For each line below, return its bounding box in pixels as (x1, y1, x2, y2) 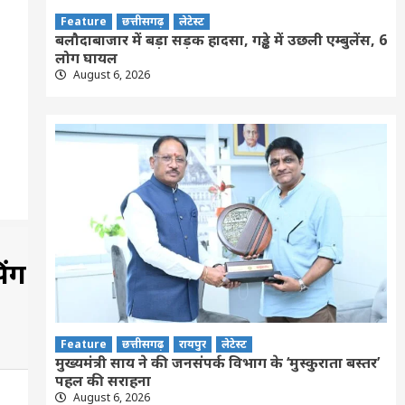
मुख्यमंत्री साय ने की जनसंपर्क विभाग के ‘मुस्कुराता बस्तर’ (54, 352, 380, 372)
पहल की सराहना (54, 370, 151, 391)
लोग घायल (54, 47, 118, 68)
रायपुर (178, 335, 206, 352)
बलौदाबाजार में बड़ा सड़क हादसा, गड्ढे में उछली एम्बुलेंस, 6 (54, 29, 387, 50)
